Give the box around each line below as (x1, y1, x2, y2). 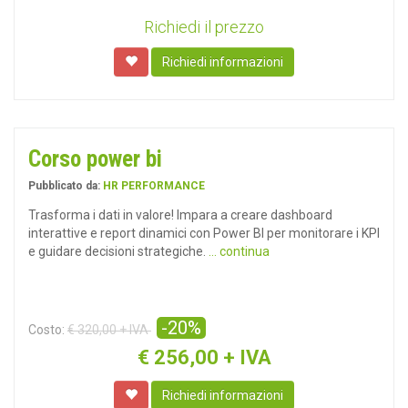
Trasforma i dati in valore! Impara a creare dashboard (28, 208, 332, 222)
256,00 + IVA (153, 346, 271, 369)
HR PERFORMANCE (103, 179, 205, 192)
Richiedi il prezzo (144, 17, 264, 36)
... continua (209, 244, 270, 259)
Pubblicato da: (28, 179, 103, 192)
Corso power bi (28, 146, 162, 172)
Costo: (28, 322, 65, 337)
